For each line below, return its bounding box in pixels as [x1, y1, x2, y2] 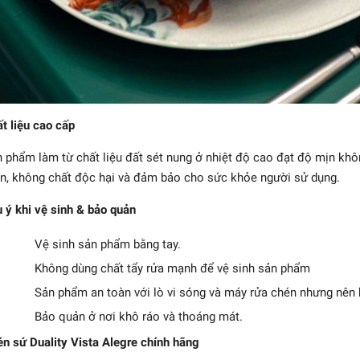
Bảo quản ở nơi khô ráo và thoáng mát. [34, 309, 243, 324]
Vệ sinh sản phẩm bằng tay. [34, 236, 181, 252]
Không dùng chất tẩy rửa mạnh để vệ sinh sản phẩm [34, 260, 310, 276]
